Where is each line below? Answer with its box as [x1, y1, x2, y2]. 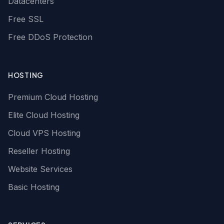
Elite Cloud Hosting [8, 110, 79, 120]
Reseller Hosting [8, 146, 70, 156]
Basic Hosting [8, 182, 59, 192]
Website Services [8, 164, 72, 174]
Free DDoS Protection [8, 32, 92, 42]
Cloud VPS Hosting [8, 128, 80, 138]
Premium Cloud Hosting [8, 92, 98, 102]
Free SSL [8, 14, 43, 24]
